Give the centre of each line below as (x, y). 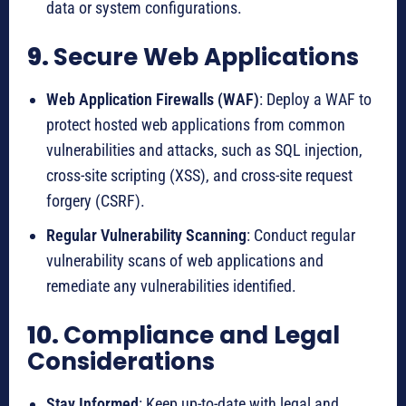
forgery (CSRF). (96, 201)
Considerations (121, 362)
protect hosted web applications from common (196, 125)
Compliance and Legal (202, 336)
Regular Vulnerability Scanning (146, 236)
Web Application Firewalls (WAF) (153, 100)
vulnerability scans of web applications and (185, 261)
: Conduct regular (301, 236)
